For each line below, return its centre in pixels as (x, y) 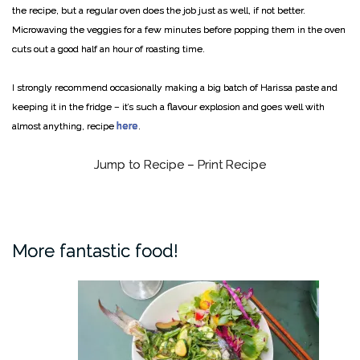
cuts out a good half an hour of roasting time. (108, 49)
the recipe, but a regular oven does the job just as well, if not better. (159, 11)
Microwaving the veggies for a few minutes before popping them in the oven (179, 30)
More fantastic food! (95, 251)
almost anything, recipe (64, 127)
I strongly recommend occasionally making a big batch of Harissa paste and (175, 88)
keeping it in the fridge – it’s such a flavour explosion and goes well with (168, 107)
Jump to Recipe (139, 165)
